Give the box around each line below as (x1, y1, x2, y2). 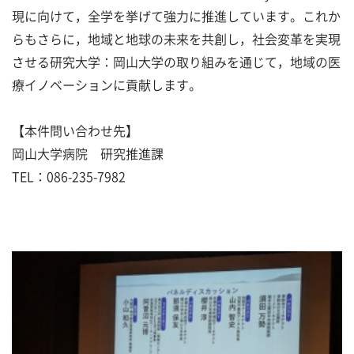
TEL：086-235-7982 (12, 167, 126, 186)
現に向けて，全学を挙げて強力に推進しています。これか (12, 6, 341, 25)
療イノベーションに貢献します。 (12, 75, 201, 94)
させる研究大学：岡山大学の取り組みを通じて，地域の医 (12, 52, 341, 71)
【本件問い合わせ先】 (12, 121, 138, 140)
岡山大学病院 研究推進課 (12, 144, 164, 163)
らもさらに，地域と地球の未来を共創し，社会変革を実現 (12, 29, 341, 48)
